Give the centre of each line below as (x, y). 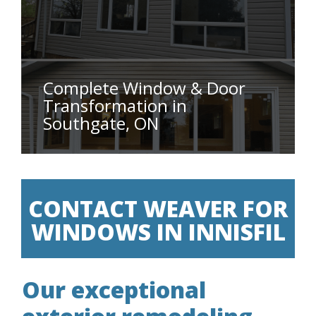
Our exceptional (114, 289)
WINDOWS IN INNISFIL (158, 231)
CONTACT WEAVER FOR (158, 208)
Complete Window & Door (144, 87)
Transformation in (115, 105)
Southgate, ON (101, 123)
